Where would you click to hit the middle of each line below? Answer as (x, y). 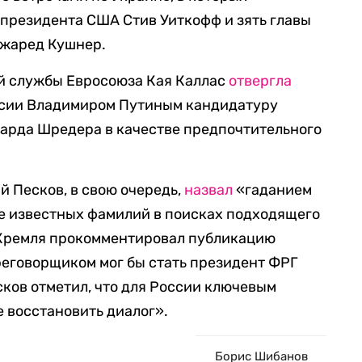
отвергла (261, 81)
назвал (209, 190)
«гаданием (273, 190)
